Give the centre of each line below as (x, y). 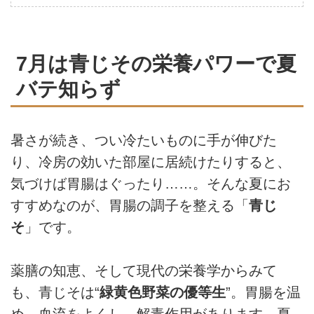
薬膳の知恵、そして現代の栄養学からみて (144, 271)
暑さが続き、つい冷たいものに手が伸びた (144, 140)
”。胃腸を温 (263, 293)
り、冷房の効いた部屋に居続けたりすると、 (151, 162)
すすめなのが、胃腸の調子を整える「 (130, 205)
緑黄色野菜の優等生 (163, 293)
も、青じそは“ (55, 293)
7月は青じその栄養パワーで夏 (156, 64)
